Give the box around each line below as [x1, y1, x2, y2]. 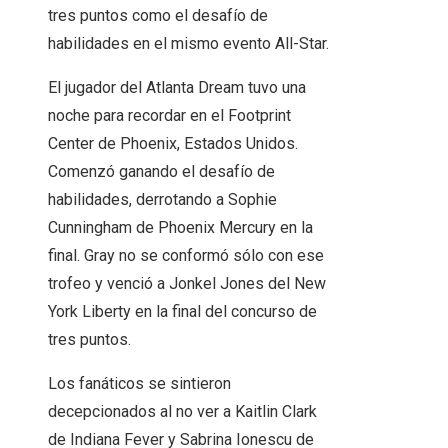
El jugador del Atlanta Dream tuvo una [48, 78, 306, 98]
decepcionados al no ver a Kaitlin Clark [48, 402, 317, 422]
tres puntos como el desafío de [48, 6, 268, 26]
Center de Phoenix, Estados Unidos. [48, 134, 298, 154]
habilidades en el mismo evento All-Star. [48, 34, 329, 54]
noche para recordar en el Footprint [48, 106, 291, 126]
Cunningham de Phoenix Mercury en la [48, 218, 313, 238]
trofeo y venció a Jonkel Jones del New [48, 274, 326, 294]
